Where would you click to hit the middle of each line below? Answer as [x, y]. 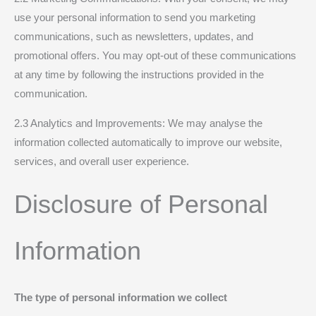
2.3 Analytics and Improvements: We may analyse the [138, 123]
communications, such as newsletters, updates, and [134, 36]
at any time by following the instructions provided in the [139, 74]
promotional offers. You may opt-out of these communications [155, 55]
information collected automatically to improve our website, [148, 142]
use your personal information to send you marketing [135, 17]
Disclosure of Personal [141, 205]
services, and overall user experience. [102, 161]
